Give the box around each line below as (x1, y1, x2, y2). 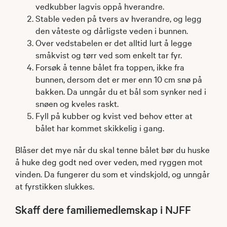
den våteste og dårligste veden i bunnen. (35, 24, 188, 36)
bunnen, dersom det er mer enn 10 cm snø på (35, 72, 202, 85)
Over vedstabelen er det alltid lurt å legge (35, 36, 192, 48)
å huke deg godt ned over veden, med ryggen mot (15, 155, 203, 167)
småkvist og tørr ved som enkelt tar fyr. (35, 48, 182, 60)
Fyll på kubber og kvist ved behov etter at (35, 109, 193, 121)
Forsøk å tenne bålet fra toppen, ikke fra (35, 60, 184, 72)
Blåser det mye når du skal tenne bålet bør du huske (15, 143, 210, 155)
